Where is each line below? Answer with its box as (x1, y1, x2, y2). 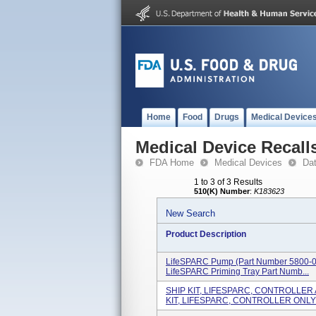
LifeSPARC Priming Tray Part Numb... (166, 267, 309, 276)
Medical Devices (214, 157, 282, 168)
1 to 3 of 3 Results (194, 177, 262, 187)
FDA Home (150, 157, 194, 168)
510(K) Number (194, 187, 250, 195)
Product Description (166, 229, 246, 239)
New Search (166, 208, 215, 219)
